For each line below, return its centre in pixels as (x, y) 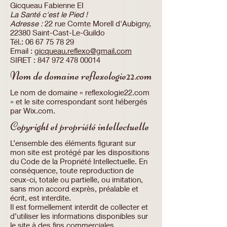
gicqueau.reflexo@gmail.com (83, 51)
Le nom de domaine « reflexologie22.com (80, 92)
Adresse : (27, 23)
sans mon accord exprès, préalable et (74, 188)
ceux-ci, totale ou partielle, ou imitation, (77, 179)
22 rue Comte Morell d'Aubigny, (98, 23)
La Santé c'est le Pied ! (49, 14)
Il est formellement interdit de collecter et (79, 207)
